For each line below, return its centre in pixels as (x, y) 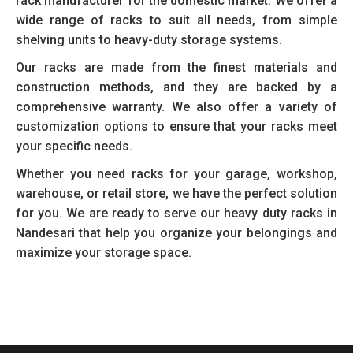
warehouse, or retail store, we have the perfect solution (176, 193)
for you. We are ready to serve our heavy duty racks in (176, 213)
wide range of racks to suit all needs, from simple (176, 20)
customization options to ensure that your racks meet (176, 126)
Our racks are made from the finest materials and (176, 67)
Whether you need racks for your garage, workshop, (176, 174)
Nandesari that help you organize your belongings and (176, 233)
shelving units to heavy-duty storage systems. (149, 40)
